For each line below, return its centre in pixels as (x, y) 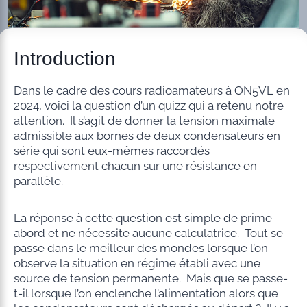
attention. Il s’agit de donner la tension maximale (144, 120)
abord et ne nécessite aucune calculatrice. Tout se (148, 233)
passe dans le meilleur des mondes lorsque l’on (140, 248)
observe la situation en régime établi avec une (137, 263)
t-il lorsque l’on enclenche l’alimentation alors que (146, 293)
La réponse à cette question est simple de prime (143, 218)
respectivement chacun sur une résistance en (135, 165)
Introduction (64, 58)
